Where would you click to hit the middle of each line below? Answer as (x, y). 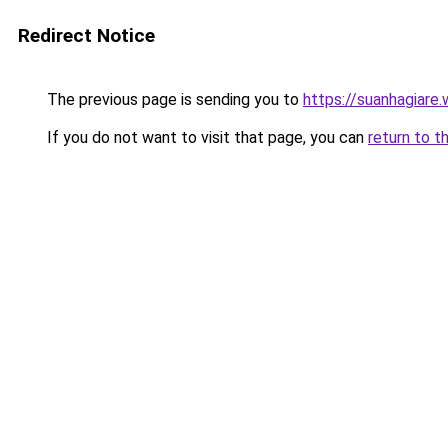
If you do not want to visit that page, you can (205, 137)
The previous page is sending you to (173, 99)
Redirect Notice (86, 35)
